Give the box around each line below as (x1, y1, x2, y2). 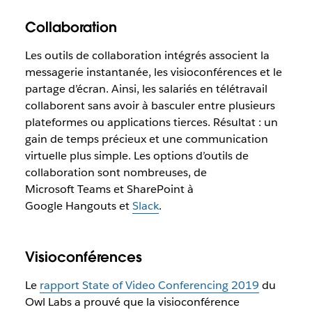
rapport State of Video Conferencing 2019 (39, 278, 259, 292)
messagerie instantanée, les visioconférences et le (24, 65, 282, 79)
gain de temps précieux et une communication (24, 132, 268, 146)
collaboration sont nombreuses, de (24, 165, 207, 180)
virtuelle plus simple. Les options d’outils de (24, 148, 249, 163)
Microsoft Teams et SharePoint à (24, 182, 194, 196)
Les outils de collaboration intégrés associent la (24, 48, 270, 63)
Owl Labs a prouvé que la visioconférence (24, 295, 240, 309)
